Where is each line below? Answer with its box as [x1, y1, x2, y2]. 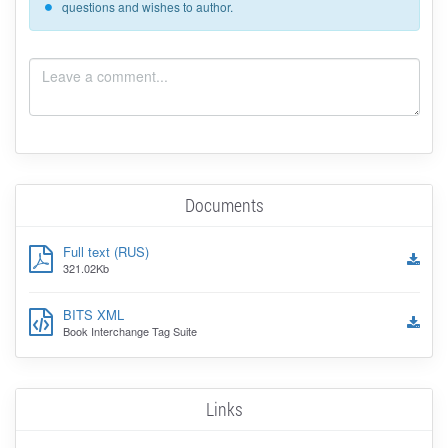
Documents [184, 193, 264, 218]
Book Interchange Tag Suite [62, 322, 197, 339]
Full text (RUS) [62, 241, 149, 261]
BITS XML [62, 304, 124, 324]
